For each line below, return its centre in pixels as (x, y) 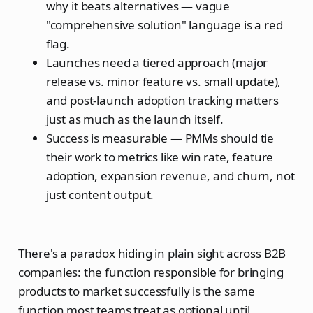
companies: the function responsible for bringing (151, 272)
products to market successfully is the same (136, 291)
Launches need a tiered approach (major (157, 62)
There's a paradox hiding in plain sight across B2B (152, 253)
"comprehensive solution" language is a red (164, 24)
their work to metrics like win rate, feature (160, 156)
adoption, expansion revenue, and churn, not (170, 175)
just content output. (100, 194)
